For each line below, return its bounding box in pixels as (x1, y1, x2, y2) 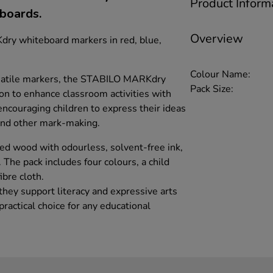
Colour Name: (190, 67, 250, 81)
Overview (190, 30, 243, 48)
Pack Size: (190, 82, 233, 96)
